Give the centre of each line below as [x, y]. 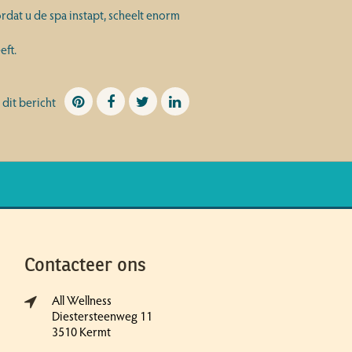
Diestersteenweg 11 [102, 315]
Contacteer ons [85, 264]
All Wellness [82, 300]
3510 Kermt [81, 331]
